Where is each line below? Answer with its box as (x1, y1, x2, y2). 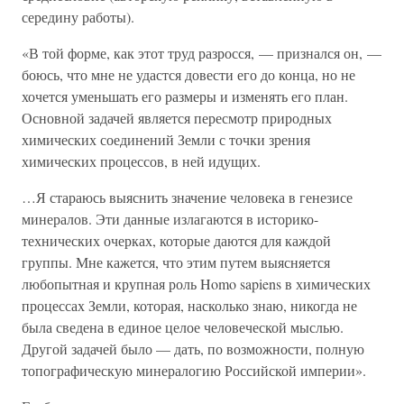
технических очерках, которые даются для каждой (22, 231, 331, 250)
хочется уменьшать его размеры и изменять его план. (22, 87, 348, 106)
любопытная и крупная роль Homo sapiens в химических (22, 274, 371, 293)
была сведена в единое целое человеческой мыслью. (22, 317, 344, 336)
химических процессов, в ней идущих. (22, 151, 261, 170)
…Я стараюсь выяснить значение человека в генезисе (22, 188, 353, 207)
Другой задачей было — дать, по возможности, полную (22, 339, 364, 358)
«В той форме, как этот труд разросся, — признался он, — (22, 43, 381, 62)
